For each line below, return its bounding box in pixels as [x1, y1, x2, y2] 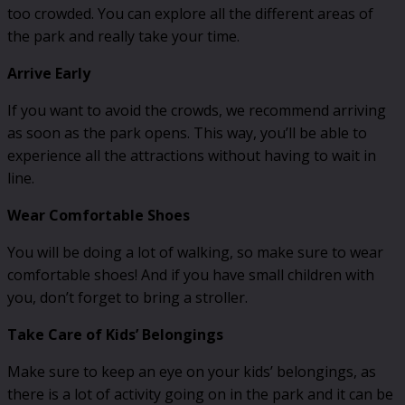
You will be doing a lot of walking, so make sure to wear [7, 242, 383, 263]
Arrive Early [7, 63, 90, 84]
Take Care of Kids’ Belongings [7, 325, 223, 345]
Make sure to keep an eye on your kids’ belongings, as [7, 362, 376, 382]
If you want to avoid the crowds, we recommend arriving [7, 100, 386, 121]
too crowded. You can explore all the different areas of [7, 4, 373, 24]
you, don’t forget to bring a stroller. [7, 287, 248, 308]
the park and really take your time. [7, 26, 240, 47]
